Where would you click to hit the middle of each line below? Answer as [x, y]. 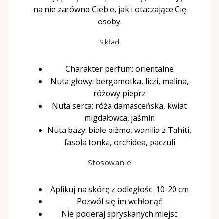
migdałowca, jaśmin [119, 118]
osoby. [109, 22]
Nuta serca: [74, 105]
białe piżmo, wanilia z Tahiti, [140, 130]
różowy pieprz [119, 93]
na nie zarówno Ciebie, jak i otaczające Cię [109, 9]
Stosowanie [109, 162]
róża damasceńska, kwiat [141, 105]
